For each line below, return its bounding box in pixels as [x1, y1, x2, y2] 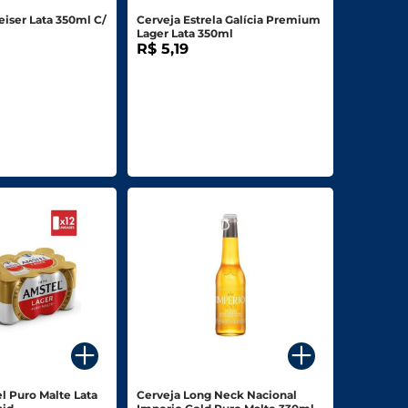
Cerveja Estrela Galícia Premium [136, 13, 321, 27]
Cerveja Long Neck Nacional [136, 388, 297, 403]
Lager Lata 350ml [136, 26, 233, 41]
